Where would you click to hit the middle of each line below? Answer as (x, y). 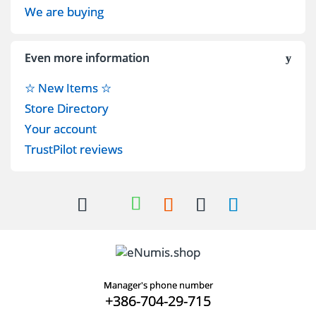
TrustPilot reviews (74, 149)
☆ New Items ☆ (68, 87)
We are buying (64, 11)
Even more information (87, 57)
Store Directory (67, 108)
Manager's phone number (158, 285)
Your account (61, 128)
